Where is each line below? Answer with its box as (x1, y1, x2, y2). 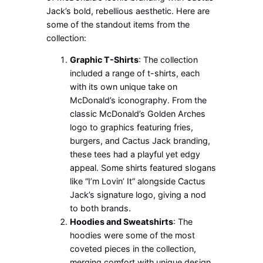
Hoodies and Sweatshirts (70, 217, 174, 227)
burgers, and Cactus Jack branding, (70, 136, 211, 146)
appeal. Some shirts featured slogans (70, 163, 217, 173)
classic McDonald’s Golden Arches (70, 109, 206, 119)
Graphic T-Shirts (70, 55, 139, 65)
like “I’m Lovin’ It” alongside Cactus (70, 176, 206, 187)
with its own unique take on (70, 82, 178, 92)
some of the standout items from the (46, 19, 190, 29)
